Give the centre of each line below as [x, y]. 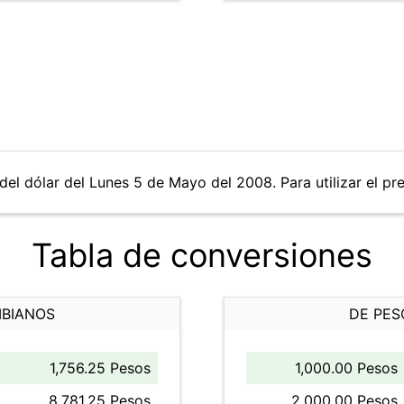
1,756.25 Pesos [100, 368]
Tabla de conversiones [202, 255]
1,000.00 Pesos [346, 368]
